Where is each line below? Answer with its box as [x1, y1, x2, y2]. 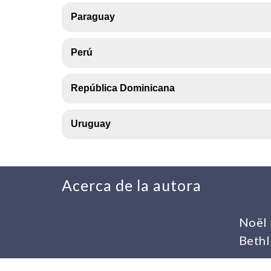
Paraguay [71, 11, 115, 22]
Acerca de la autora [62, 176, 201, 194]
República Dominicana [71, 83, 175, 93]
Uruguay [71, 119, 111, 129]
